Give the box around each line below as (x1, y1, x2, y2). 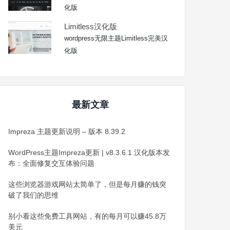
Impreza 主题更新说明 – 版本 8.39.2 (8, 127, 126, 136)
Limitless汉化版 (64, 22, 118, 31)
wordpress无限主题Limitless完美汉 (64, 34, 168, 42)
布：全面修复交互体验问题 (8, 159, 95, 167)
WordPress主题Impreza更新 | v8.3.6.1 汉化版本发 (8, 148, 170, 157)
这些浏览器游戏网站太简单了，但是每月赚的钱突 (8, 180, 167, 188)
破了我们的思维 (8, 190, 59, 199)
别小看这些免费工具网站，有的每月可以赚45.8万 (8, 212, 167, 220)
